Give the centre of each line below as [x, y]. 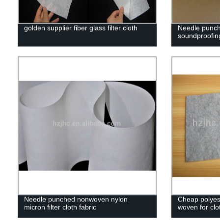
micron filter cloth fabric [60, 207]
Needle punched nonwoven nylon [76, 199]
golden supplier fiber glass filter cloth [81, 28]
